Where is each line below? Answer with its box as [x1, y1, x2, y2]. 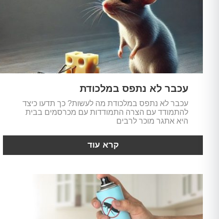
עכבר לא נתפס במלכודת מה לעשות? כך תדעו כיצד [22, 99, 188, 108]
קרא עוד [87, 140, 119, 150]
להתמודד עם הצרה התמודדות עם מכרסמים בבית [25, 108, 188, 117]
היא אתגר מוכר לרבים [116, 117, 188, 126]
